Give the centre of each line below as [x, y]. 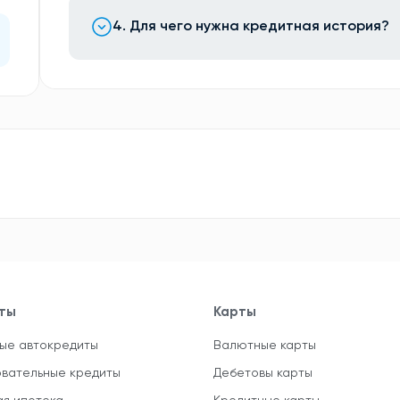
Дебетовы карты [263, 373]
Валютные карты [265, 346]
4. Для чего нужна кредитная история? [251, 27]
